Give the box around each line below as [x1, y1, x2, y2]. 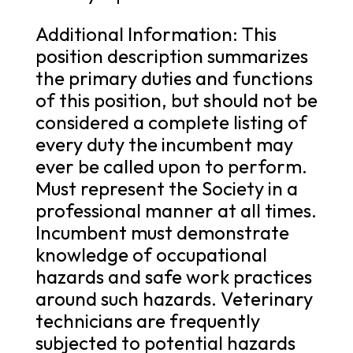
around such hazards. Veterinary [35, 286, 313, 310]
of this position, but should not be [35, 87, 318, 112]
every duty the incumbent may [35, 132, 293, 156]
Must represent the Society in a [35, 176, 298, 200]
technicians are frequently [35, 308, 260, 333]
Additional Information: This [35, 21, 277, 46]
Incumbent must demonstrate [35, 220, 289, 244]
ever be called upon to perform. [35, 154, 307, 178]
